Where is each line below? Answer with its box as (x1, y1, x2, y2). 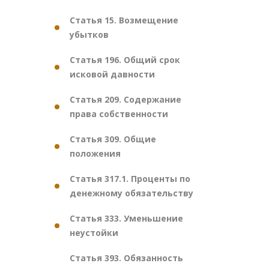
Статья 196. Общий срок (70, 54, 180, 65)
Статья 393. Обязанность (70, 252, 183, 264)
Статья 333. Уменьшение (70, 213, 183, 224)
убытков (70, 29, 109, 40)
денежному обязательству (70, 187, 193, 199)
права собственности (70, 108, 168, 119)
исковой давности (70, 68, 155, 80)
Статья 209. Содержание (70, 94, 181, 105)
